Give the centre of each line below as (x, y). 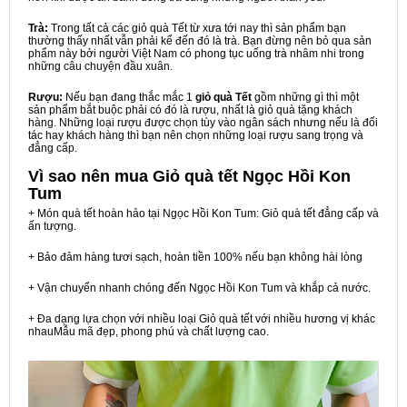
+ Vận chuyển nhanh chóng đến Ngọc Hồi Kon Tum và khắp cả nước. (199, 288)
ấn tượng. (52, 226)
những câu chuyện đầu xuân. (100, 66)
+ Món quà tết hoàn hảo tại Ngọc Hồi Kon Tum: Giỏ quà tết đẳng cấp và (203, 213)
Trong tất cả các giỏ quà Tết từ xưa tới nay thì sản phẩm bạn (197, 28)
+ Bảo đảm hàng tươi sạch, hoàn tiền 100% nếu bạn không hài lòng (195, 257)
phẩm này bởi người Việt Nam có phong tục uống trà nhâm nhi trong (196, 54)
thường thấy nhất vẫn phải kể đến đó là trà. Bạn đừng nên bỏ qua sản (200, 41)
